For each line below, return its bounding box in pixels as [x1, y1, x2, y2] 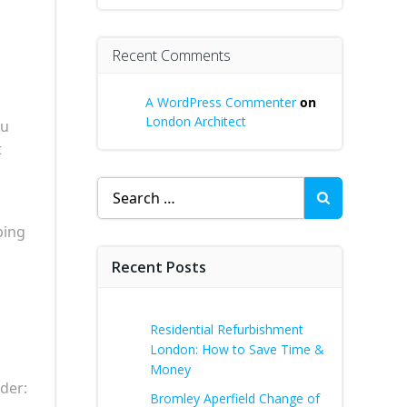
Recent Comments [112, 45, 231, 65]
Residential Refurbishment [150, 321, 303, 338]
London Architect [145, 113, 246, 130]
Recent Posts [112, 257, 206, 277]
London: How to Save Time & [150, 341, 324, 358]
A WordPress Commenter [145, 94, 296, 111]
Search [96, 177, 144, 197]
